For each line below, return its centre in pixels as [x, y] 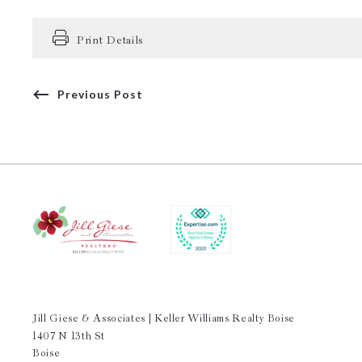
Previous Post [100, 94]
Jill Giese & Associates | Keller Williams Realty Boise [164, 318]
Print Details [110, 40]
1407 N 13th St [69, 336]
